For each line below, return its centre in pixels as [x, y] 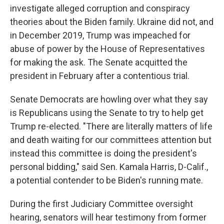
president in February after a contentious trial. [100, 76]
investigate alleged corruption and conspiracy [100, 8]
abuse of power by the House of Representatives [107, 49]
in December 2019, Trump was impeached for [100, 35]
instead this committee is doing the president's [103, 153]
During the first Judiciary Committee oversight [101, 204]
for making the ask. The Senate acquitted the [99, 62]
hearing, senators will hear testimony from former [108, 217]
